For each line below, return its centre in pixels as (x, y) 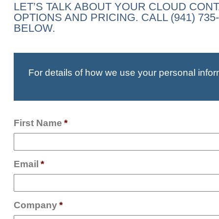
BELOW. (34, 28)
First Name (38, 123)
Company (35, 205)
